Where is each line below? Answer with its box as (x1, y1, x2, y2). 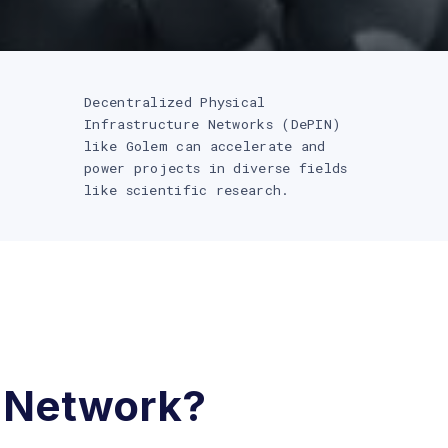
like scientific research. (84, 181, 290, 200)
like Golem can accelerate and (84, 137, 326, 156)
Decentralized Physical (84, 93, 266, 112)
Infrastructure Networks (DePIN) (84, 115, 342, 134)
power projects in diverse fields (84, 159, 348, 178)
